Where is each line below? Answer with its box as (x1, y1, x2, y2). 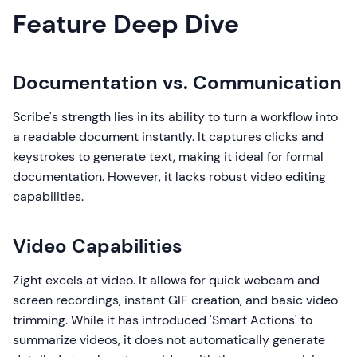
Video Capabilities (13, 233, 182, 258)
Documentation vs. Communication (13, 70, 342, 95)
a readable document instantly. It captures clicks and (13, 128, 324, 145)
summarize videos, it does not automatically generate (13, 331, 325, 348)
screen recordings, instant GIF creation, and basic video (13, 292, 338, 308)
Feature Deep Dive (13, 7, 239, 41)
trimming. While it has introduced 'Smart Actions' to (13, 312, 312, 328)
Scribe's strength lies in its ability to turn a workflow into (13, 108, 338, 125)
